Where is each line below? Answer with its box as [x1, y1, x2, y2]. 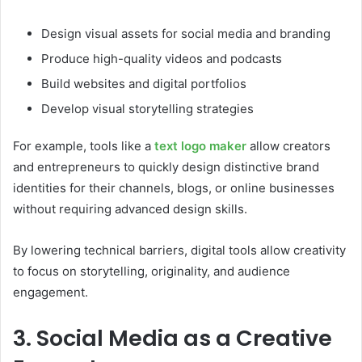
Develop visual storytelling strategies [41, 100, 254, 116]
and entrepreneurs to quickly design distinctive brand [13, 158, 319, 175]
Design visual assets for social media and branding [41, 25, 330, 41]
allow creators [246, 137, 330, 154]
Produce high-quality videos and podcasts [41, 50, 282, 66]
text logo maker [154, 137, 246, 154]
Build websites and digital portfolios [41, 75, 246, 91]
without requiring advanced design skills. [13, 200, 247, 217]
